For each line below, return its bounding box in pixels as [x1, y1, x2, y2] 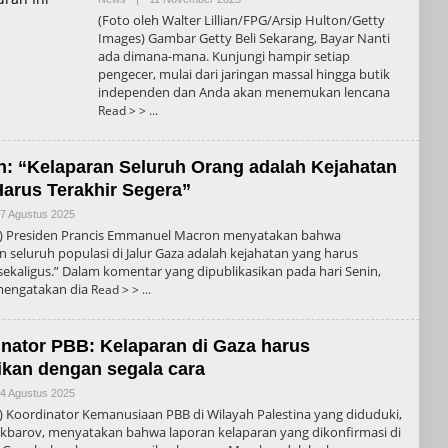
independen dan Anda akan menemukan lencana [97, 82, 390, 101]
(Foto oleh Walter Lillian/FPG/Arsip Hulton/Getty [97, 10, 385, 29]
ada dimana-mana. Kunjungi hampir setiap [97, 46, 350, 65]
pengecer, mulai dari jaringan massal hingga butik [97, 64, 390, 83]
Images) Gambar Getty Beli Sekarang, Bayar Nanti [97, 28, 390, 47]
